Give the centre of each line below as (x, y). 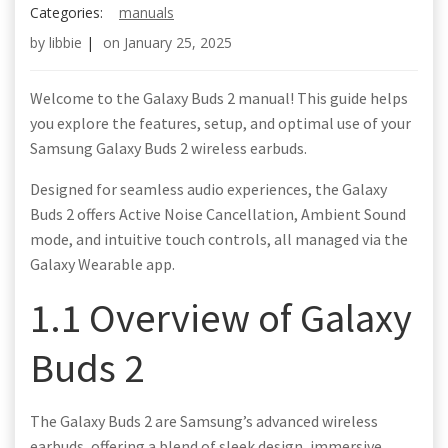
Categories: (66, 12)
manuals (146, 12)
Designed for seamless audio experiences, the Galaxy (208, 189)
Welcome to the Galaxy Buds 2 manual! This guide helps (219, 98)
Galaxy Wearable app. (102, 264)
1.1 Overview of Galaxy (221, 317)
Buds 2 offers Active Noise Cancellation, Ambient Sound (218, 214)
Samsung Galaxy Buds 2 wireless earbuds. (168, 148)
